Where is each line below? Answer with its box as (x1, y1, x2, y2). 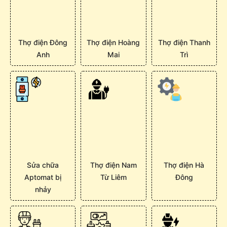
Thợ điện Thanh (158, 37, 210, 47)
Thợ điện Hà (164, 161, 205, 170)
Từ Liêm (100, 173, 127, 182)
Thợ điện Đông (18, 37, 68, 47)
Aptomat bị (24, 173, 62, 182)
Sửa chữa (27, 161, 59, 170)
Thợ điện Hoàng (87, 37, 140, 47)
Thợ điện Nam (90, 161, 137, 170)
